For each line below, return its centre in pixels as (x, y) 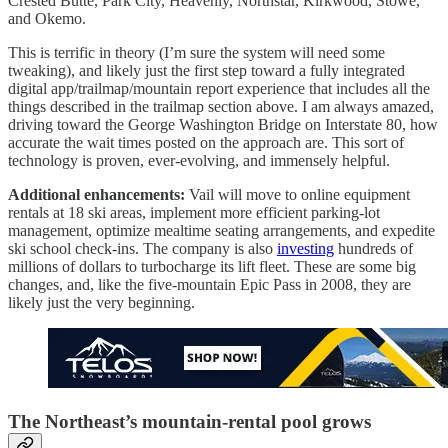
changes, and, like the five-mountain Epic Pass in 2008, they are (209, 285)
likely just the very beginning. (101, 303)
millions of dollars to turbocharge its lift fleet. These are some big (212, 267)
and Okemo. (47, 19)
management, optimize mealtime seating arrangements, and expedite (221, 231)
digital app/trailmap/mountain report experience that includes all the (219, 89)
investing (305, 249)
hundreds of (373, 249)
